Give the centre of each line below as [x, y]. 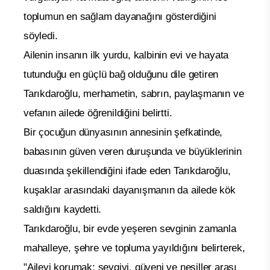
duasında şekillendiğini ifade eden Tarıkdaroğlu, [127, 171]
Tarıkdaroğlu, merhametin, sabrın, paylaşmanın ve [134, 93]
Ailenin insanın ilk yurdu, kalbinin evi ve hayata [126, 55]
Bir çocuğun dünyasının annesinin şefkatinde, [123, 132]
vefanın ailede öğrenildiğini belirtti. [98, 113]
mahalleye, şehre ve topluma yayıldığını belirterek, [134, 248]
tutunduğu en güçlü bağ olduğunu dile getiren [121, 74]
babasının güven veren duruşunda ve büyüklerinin [133, 151]
